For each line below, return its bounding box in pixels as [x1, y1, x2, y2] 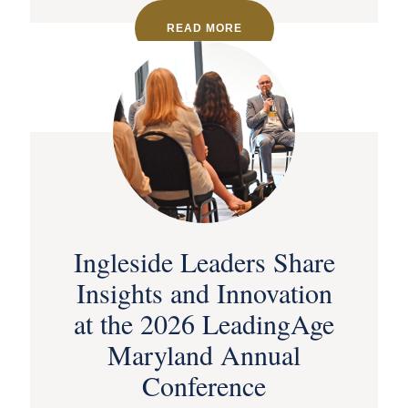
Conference [142, 367, 266, 404]
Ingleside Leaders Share [73, 243, 335, 280]
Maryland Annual [107, 336, 301, 373]
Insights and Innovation [76, 274, 332, 311]
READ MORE [166, 22, 242, 36]
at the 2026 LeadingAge [74, 305, 334, 342]
